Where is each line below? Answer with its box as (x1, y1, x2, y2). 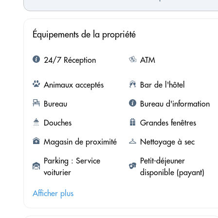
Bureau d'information (140, 98, 210, 109)
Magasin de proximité (44, 136, 117, 146)
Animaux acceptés (44, 79, 104, 90)
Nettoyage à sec (140, 136, 195, 146)
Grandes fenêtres (140, 117, 196, 127)
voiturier (44, 167, 71, 177)
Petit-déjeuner (140, 155, 185, 165)
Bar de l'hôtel (140, 79, 185, 90)
